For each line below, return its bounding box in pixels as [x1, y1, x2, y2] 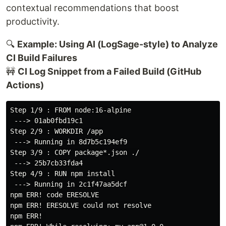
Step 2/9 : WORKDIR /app [10, 127, 103, 135]
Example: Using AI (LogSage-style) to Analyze [17, 38, 218, 49]
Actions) [6, 79, 44, 90]
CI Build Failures [6, 52, 77, 63]
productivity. [6, 16, 60, 27]
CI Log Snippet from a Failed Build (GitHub [18, 66, 201, 77]
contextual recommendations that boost [6, 2, 179, 13]
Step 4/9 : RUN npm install [10, 169, 115, 178]
